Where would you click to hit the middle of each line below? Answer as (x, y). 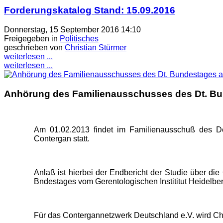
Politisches (79, 38)
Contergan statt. (62, 139)
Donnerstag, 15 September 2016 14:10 (72, 29)
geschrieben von (34, 47)
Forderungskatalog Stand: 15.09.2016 (90, 10)
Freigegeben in (31, 38)
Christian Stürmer (96, 47)
